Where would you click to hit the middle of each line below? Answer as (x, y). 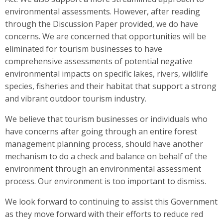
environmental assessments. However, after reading (103, 11)
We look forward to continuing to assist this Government (111, 201)
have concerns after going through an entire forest (101, 131)
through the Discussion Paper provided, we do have (102, 24)
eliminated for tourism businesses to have (84, 49)
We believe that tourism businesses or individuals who (106, 119)
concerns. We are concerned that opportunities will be (106, 36)
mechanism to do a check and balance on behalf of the (106, 156)
